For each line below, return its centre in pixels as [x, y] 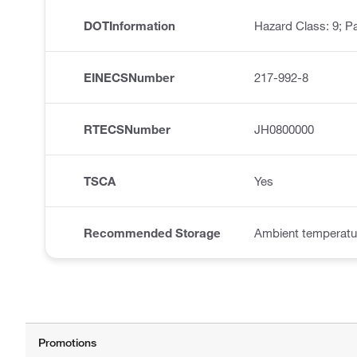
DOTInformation [129, 26]
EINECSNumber [129, 78]
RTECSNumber [127, 129]
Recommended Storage [152, 233]
